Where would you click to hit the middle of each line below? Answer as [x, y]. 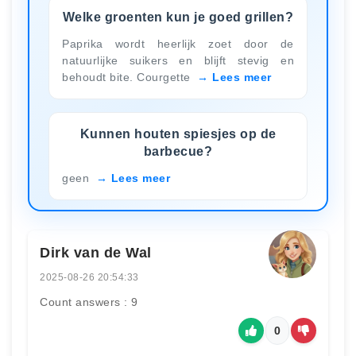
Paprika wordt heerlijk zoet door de [178, 43]
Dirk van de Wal [96, 252]
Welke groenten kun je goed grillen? [178, 17]
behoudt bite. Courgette [128, 77]
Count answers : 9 [89, 302]
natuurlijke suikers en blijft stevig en [178, 60]
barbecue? [178, 151]
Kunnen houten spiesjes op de [178, 133]
